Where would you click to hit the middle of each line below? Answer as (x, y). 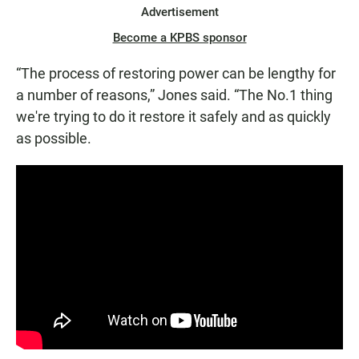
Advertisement (179, 12)
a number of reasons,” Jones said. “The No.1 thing (174, 95)
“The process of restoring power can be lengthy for (176, 74)
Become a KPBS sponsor (179, 38)
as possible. (54, 139)
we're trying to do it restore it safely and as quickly (173, 117)
